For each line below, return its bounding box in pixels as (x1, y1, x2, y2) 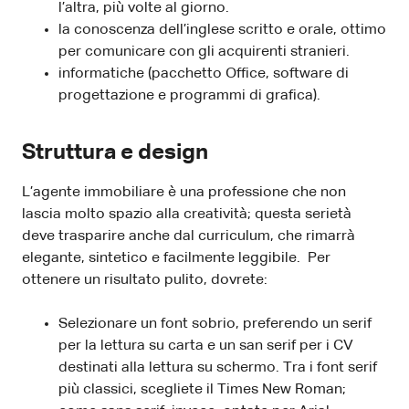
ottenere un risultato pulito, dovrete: (22, 272, 267, 288)
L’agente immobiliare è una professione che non (22, 184, 346, 200)
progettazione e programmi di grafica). (58, 88, 320, 103)
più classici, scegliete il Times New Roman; (58, 382, 346, 397)
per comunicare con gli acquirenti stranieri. (58, 44, 350, 59)
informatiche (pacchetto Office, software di (58, 66, 349, 81)
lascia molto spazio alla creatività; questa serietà (22, 206, 351, 222)
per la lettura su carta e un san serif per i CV (58, 338, 353, 353)
